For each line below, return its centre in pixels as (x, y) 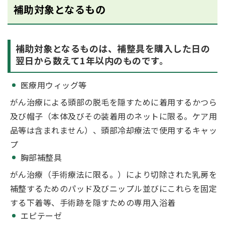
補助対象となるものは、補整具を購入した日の (113, 48)
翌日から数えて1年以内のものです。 (92, 60)
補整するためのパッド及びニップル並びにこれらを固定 (114, 188)
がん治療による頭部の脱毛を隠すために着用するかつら (114, 102)
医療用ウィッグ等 (54, 85)
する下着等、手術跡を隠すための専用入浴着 (93, 202)
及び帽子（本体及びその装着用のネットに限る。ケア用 (114, 116)
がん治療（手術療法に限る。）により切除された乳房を (114, 174)
